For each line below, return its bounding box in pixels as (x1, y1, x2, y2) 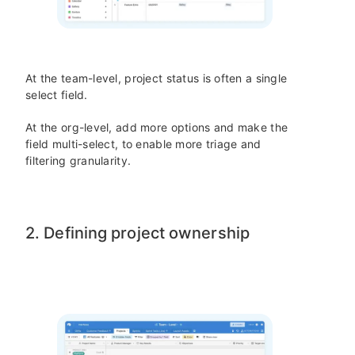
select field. (25, 88, 88, 102)
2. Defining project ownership (25, 223, 250, 243)
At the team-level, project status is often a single (25, 71, 288, 86)
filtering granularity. (25, 154, 132, 168)
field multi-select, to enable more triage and (25, 137, 261, 151)
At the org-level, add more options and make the (25, 120, 288, 135)
